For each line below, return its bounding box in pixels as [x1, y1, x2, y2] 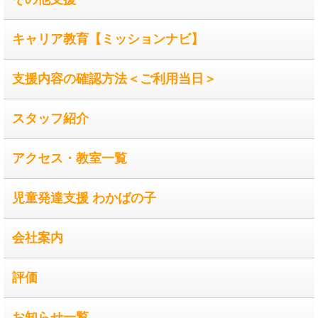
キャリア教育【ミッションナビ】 [12, 32, 204, 47]
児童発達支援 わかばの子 [12, 191, 156, 206]
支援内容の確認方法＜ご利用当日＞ [12, 72, 216, 87]
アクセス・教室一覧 [12, 151, 127, 166]
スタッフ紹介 [12, 111, 89, 126]
